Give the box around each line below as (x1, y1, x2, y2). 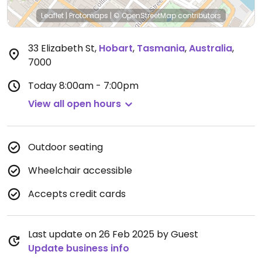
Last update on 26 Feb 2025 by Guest (28, 227, 198, 241)
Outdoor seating (28, 140, 103, 154)
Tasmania (137, 42, 185, 55)
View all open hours (28, 97, 121, 111)
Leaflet (41, 11, 64, 20)
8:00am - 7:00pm (59, 79, 139, 92)
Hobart (99, 42, 133, 55)
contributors (176, 11, 221, 20)
